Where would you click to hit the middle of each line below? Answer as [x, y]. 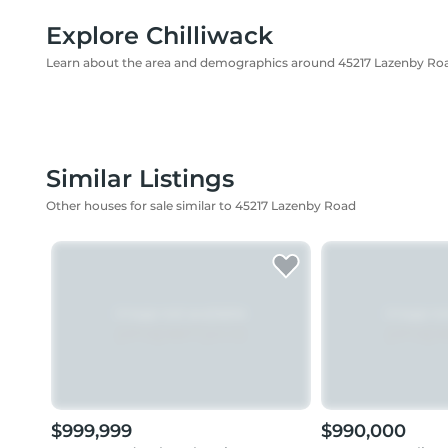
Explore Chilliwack [159, 35]
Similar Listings [140, 178]
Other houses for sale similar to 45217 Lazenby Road [201, 205]
